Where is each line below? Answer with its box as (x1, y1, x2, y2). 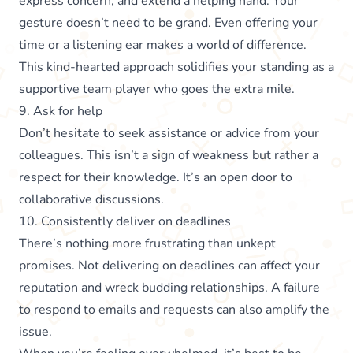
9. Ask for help (19, 102, 102, 120)
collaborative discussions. (19, 190, 167, 208)
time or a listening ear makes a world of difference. (19, 35, 310, 54)
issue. (19, 322, 52, 340)
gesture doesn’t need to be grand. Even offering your (19, 13, 318, 32)
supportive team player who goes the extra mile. (19, 80, 295, 98)
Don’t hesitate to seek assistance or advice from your (19, 124, 319, 142)
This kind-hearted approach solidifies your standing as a (19, 58, 334, 76)
